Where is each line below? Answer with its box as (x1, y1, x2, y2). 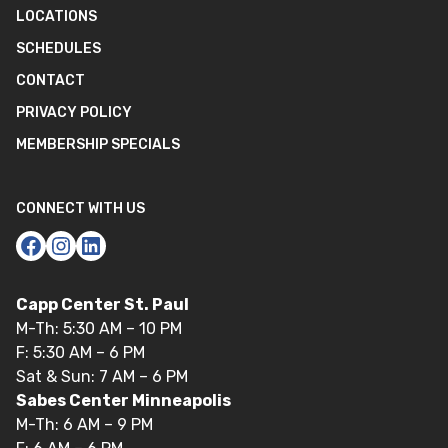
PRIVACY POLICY (16, 104, 132, 121)
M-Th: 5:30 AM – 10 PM (16, 319, 182, 338)
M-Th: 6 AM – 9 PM (16, 415, 153, 434)
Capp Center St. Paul (16, 295, 189, 314)
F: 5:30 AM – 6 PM (16, 343, 145, 362)
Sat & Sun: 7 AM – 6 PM (16, 367, 188, 386)
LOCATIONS (16, 8, 97, 25)
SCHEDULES (16, 40, 101, 57)
